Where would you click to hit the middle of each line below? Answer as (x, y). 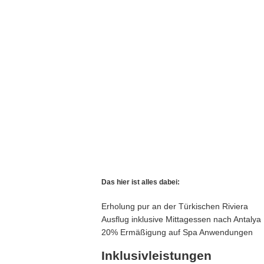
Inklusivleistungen (156, 255)
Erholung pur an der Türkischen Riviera (175, 207)
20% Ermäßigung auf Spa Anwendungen (177, 232)
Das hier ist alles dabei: (141, 182)
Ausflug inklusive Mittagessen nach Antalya (181, 220)
